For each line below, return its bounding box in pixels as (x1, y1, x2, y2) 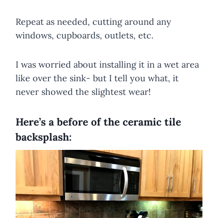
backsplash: (16, 130, 72, 144)
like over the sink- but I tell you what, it (16, 73, 179, 84)
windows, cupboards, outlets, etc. (16, 30, 153, 41)
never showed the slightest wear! (16, 86, 151, 97)
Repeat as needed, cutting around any (16, 16, 171, 27)
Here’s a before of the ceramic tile (16, 115, 181, 128)
